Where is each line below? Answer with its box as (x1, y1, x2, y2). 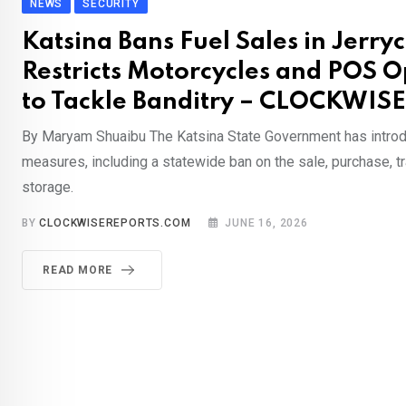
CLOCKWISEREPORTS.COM (39, 217, 191, 230)
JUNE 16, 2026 (225, 217, 308, 230)
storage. (22, 179, 73, 197)
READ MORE (43, 264, 113, 277)
